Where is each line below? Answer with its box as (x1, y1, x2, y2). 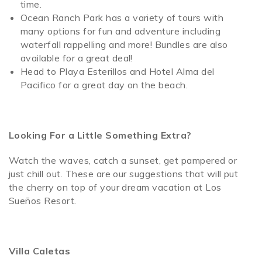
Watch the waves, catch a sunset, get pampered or (9, 154, 237, 167)
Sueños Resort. (9, 195, 80, 207)
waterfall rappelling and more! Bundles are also (20, 39, 228, 51)
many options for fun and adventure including (20, 25, 221, 37)
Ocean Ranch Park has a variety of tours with (20, 12, 224, 24)
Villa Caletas (9, 245, 71, 257)
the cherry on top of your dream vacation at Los (9, 181, 222, 194)
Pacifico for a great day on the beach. (20, 79, 188, 91)
